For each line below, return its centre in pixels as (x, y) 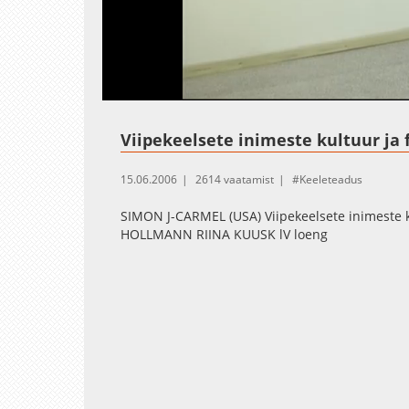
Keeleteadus (331, 179)
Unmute (173, 91)
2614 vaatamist (235, 179)
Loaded (203, 89)
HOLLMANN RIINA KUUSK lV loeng (224, 234)
